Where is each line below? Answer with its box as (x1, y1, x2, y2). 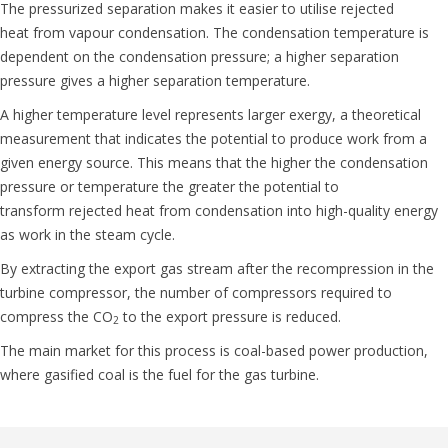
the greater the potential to (163, 176, 339, 196)
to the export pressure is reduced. (119, 306, 341, 326)
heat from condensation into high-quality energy (126, 200, 438, 220)
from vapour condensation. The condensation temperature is (33, 22, 429, 42)
